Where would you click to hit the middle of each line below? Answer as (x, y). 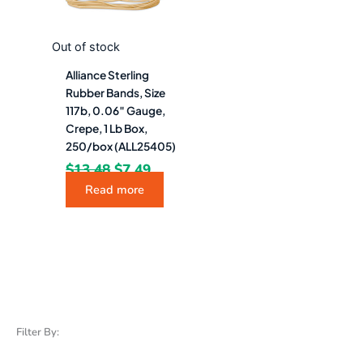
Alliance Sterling (108, 75)
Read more (115, 190)
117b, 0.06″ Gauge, (116, 110)
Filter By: (38, 332)
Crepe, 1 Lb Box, (107, 128)
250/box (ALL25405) (121, 146)
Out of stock (85, 47)
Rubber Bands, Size (116, 92)
